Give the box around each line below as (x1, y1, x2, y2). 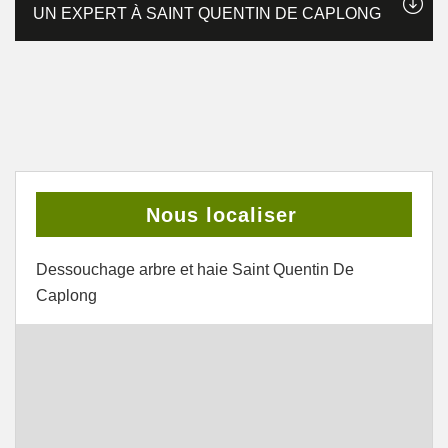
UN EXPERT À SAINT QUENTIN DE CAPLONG (33, 5, 381, 22)
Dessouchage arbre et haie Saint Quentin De (36, 261, 354, 278)
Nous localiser (146, 204, 297, 226)
